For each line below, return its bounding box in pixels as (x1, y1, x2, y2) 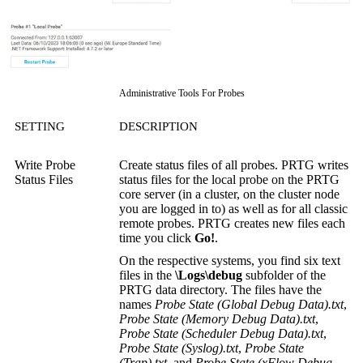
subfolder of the (242, 267, 326, 282)
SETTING (15, 119, 65, 133)
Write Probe (15, 157, 75, 172)
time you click (119, 230, 194, 245)
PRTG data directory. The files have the (119, 282, 322, 297)
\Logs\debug (175, 267, 242, 282)
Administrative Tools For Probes (118, 87, 245, 99)
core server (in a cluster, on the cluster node (119, 186, 340, 201)
